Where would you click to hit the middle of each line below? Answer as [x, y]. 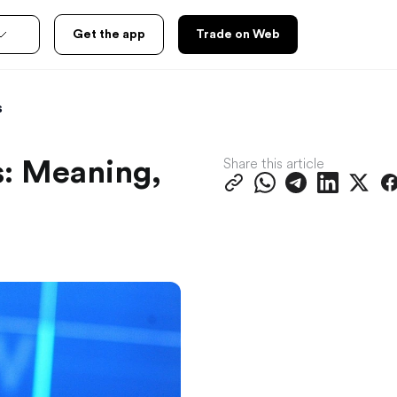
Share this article [274, 163]
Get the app [109, 35]
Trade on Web [238, 35]
